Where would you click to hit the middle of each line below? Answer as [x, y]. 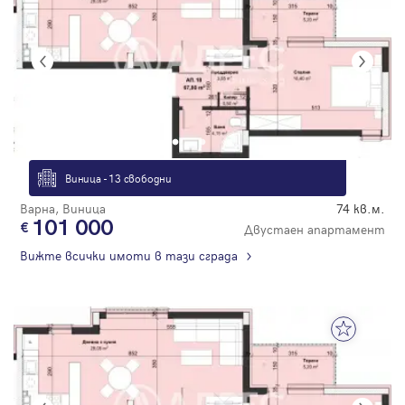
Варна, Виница [63, 209]
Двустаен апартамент [315, 230]
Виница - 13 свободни [118, 179]
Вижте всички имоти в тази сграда [129, 256]
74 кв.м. [361, 209]
